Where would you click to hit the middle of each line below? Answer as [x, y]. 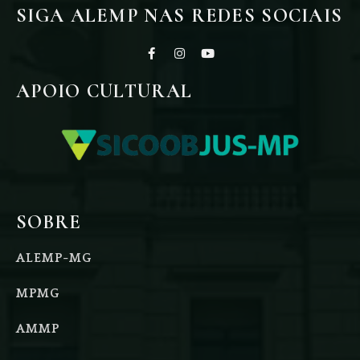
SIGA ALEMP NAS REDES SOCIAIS [180, 15]
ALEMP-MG [54, 258]
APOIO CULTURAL [104, 91]
